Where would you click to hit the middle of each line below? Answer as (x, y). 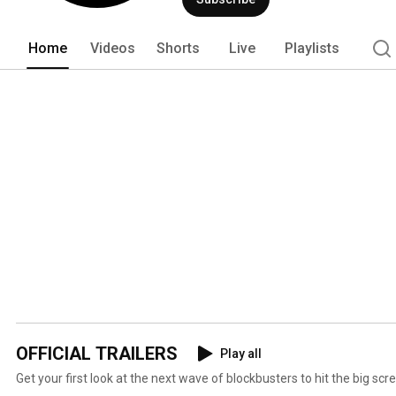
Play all (241, 353)
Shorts (178, 48)
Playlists (312, 48)
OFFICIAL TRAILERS (97, 353)
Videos (113, 48)
